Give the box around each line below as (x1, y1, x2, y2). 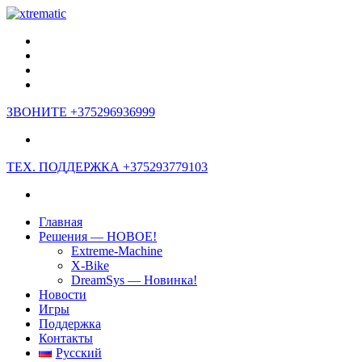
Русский (55, 346, 102, 360)
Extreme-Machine (71, 244, 162, 258)
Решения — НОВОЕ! (39, 229, 157, 243)
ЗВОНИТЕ (6, 105, 70, 119)
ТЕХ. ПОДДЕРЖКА (6, 160, 123, 174)
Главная (39, 215, 82, 229)
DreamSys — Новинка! (71, 273, 197, 287)
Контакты (39, 331, 93, 345)
